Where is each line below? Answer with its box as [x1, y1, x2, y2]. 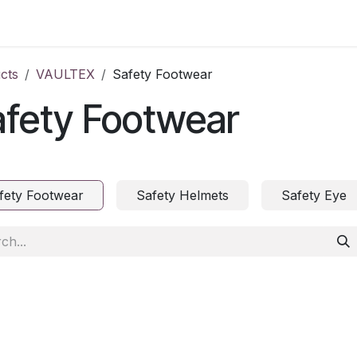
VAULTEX [36, 66, 95, 82]
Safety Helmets [136, 187, 229, 203]
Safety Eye [281, 187, 347, 203]
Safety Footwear [112, 66, 213, 82]
